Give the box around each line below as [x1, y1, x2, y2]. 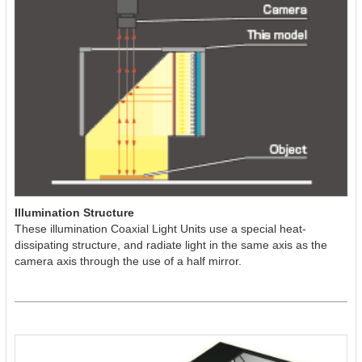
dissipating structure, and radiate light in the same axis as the [15, 238, 327, 251]
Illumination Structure [15, 205, 134, 219]
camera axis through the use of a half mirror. [15, 254, 242, 267]
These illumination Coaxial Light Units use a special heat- [15, 221, 306, 235]
